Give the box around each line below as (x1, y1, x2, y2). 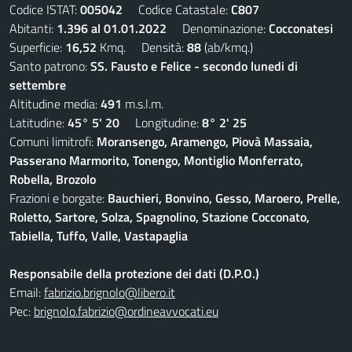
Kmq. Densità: (97, 38, 187, 57)
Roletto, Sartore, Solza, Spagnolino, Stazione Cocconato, (9, 207, 310, 226)
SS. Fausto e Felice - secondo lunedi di (90, 57, 298, 75)
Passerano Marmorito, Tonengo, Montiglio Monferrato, (9, 151, 303, 170)
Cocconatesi (269, 19, 333, 38)
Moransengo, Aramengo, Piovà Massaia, (97, 132, 313, 151)
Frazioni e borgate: (9, 189, 108, 207)
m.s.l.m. (122, 94, 163, 113)
